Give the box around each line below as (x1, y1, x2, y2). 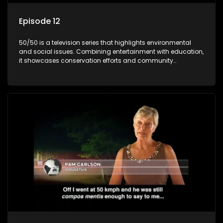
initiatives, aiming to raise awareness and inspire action (19, 65, 189, 74)
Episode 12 (19, 15, 60, 27)
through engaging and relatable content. (19, 74, 145, 83)
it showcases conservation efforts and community (19, 56, 173, 65)
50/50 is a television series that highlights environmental (19, 38, 191, 47)
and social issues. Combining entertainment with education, (19, 47, 204, 56)
